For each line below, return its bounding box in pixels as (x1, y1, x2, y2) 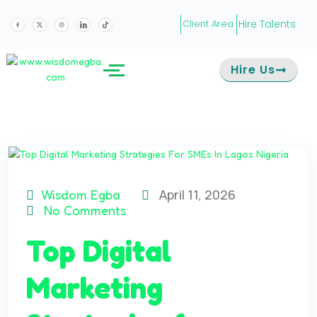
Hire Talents (238, 16, 296, 31)
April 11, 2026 (156, 186, 236, 203)
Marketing (26, 270, 163, 306)
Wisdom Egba (41, 187, 120, 202)
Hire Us (230, 62, 275, 78)
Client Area (183, 17, 234, 30)
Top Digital (26, 233, 171, 269)
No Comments (44, 202, 126, 218)
